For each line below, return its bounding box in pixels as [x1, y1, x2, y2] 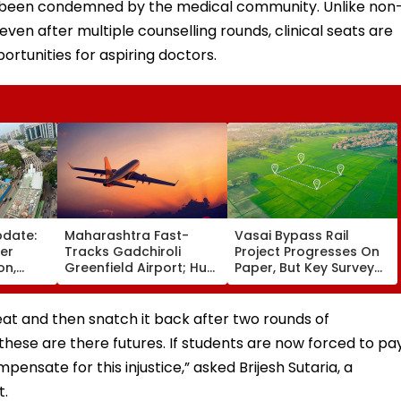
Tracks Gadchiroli [64, 242, 181, 260]
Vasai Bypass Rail [235, 226, 349, 244]
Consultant [64, 306, 138, 325]
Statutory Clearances [64, 290, 206, 309]
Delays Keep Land [235, 274, 350, 293]
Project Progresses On [235, 242, 380, 260]
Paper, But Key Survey [235, 258, 374, 277]
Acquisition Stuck [235, 290, 346, 309]
